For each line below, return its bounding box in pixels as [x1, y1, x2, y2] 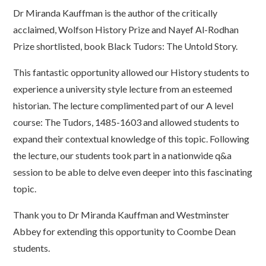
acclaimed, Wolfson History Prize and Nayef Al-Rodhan [13, 23, 239, 35]
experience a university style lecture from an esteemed [13, 83, 233, 94]
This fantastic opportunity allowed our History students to [13, 66, 250, 78]
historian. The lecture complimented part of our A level [13, 99, 234, 111]
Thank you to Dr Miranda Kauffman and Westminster [13, 208, 230, 220]
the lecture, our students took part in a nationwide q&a [13, 149, 232, 161]
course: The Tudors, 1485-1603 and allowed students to [13, 116, 240, 128]
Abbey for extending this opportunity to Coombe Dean [13, 225, 236, 237]
